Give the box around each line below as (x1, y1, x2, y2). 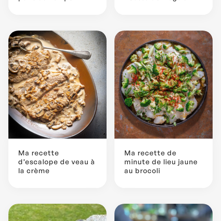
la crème (18, 166, 50, 175)
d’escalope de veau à (18, 157, 95, 166)
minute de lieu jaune (124, 157, 198, 166)
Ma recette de (124, 148, 177, 157)
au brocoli (124, 166, 160, 175)
